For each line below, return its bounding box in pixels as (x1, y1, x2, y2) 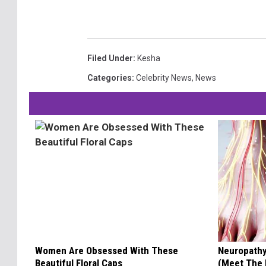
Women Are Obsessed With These (35, 244, 178, 256)
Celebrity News (136, 72, 192, 83)
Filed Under (87, 53, 133, 63)
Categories (87, 72, 132, 83)
